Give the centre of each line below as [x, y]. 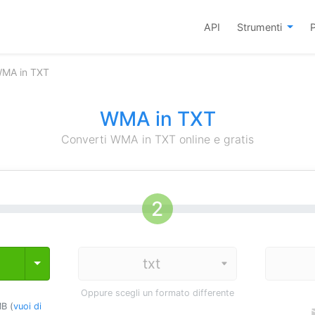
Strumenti [261, 27]
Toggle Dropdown [82, 263]
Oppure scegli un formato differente [157, 293]
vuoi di [27, 306]
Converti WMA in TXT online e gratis [157, 139]
